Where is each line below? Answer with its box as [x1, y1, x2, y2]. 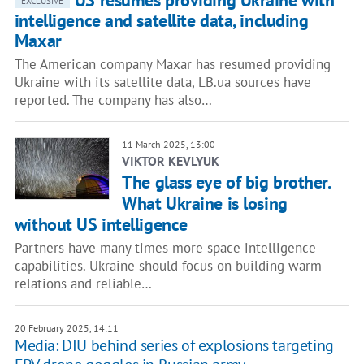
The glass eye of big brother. [122, 171, 330, 193]
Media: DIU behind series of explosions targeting [14, 335, 334, 356]
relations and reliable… [14, 275, 152, 292]
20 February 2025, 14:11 [14, 322, 119, 334]
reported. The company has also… [14, 91, 212, 109]
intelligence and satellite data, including [14, 9, 309, 32]
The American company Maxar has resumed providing [14, 55, 331, 73]
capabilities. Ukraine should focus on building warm [14, 257, 322, 275]
